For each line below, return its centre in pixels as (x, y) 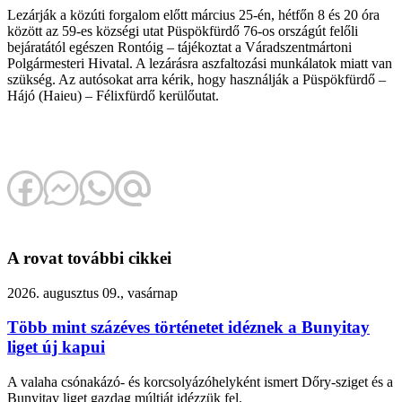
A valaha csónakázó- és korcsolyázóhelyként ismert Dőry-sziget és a (200, 382)
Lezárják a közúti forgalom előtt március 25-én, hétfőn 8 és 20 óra (193, 15)
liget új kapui (56, 347)
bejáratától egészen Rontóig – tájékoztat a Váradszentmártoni (179, 48)
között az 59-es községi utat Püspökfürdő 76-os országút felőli (183, 31)
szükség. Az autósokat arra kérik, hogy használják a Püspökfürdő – (197, 80)
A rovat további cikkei (89, 258)
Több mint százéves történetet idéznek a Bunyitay (188, 328)
